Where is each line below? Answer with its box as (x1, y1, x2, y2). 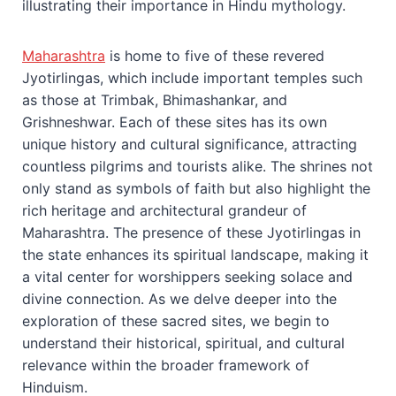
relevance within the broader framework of (22, 355, 309, 374)
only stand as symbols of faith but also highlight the (22, 179, 370, 197)
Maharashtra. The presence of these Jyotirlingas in (22, 223, 361, 241)
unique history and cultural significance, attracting (22, 134, 357, 153)
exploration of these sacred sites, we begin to (22, 311, 330, 330)
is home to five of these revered (105, 46, 324, 65)
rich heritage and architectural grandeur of (22, 201, 307, 219)
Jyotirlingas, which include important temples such (22, 68, 362, 87)
